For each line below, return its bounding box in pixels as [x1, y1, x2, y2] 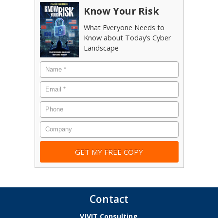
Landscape [83, 43, 119, 53]
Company [39, 120, 73, 130]
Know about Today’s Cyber [83, 33, 171, 42]
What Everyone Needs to [83, 22, 164, 32]
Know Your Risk [83, 4, 159, 18]
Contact [89, 192, 128, 206]
